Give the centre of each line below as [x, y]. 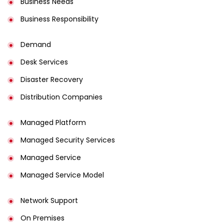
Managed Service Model [62, 175]
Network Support [49, 200]
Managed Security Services [67, 140]
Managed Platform [53, 122]
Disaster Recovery [51, 79]
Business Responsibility [59, 19]
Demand [35, 44]
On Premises [42, 218]
